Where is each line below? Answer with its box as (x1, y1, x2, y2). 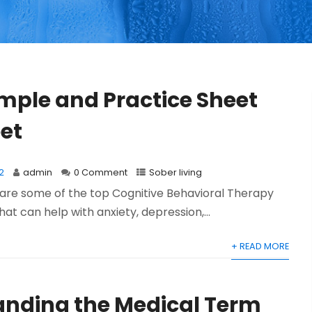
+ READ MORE (231, 240, 289, 253)
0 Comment (74, 166, 128, 179)
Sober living (149, 166, 203, 179)
